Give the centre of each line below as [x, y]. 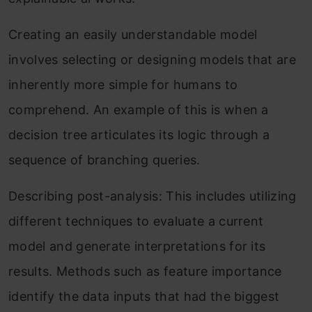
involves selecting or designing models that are [153, 59]
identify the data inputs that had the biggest [144, 296]
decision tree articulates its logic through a [139, 134]
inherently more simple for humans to [123, 84]
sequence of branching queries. [104, 159]
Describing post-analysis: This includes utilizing [153, 196]
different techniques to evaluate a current [136, 221]
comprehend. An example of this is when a [139, 109]
